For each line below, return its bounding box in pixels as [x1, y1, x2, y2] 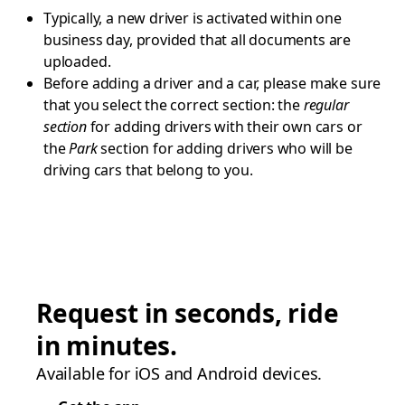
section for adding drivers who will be [97, 138, 353, 158]
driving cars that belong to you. [43, 160, 253, 180]
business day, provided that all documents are [43, 30, 352, 50]
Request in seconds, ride [36, 296, 339, 330]
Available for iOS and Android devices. [36, 363, 323, 384]
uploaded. [43, 52, 111, 71]
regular [303, 95, 349, 115]
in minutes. [36, 328, 178, 363]
